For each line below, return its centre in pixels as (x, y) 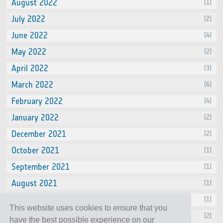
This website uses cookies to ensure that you (89, 208)
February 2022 (37, 101)
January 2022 (35, 117)
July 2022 (29, 19)
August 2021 (35, 183)
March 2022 (33, 85)
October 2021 (36, 150)
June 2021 (30, 216)
